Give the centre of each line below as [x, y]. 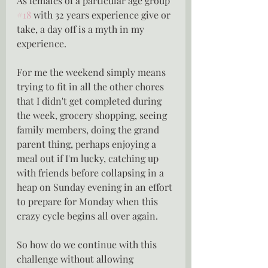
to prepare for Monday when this [89, 201]
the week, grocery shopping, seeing [93, 115]
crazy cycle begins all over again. [87, 216]
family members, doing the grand [89, 130]
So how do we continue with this [88, 244]
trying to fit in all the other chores [92, 86]
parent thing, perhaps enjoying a [88, 144]
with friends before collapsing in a [92, 173]
